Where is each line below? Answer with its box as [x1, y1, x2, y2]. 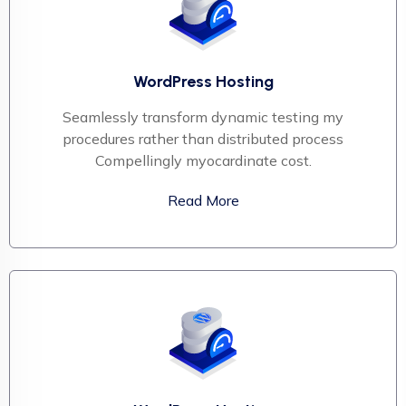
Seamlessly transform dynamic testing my [63, 107, 343, 126]
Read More [167, 190, 239, 209]
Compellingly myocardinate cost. [94, 150, 312, 169]
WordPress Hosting [132, 71, 274, 92]
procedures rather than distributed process [63, 129, 343, 148]
